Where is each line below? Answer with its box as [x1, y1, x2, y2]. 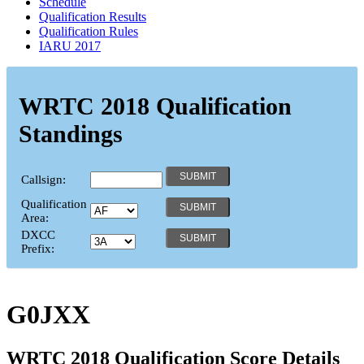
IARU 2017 [39, 38, 101, 53]
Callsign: [21, 172, 66, 186]
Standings [19, 119, 123, 147]
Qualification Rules [39, 24, 138, 38]
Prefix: [21, 241, 54, 255]
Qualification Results [39, 9, 146, 24]
